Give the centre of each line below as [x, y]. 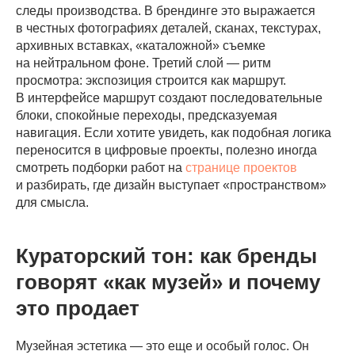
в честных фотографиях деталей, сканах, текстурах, [168, 28]
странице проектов [241, 167]
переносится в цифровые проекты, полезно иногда [166, 150]
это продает [78, 308]
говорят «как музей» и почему [168, 282]
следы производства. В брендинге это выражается [166, 10]
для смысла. [52, 202]
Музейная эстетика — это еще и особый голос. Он [162, 345]
